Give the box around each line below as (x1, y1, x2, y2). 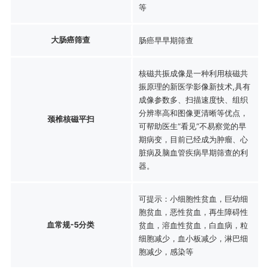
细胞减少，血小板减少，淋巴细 (138, 233, 248, 243)
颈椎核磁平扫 (47, 113, 94, 124)
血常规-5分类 (47, 219, 95, 229)
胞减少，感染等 (138, 246, 193, 256)
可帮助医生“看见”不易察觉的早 (138, 121, 246, 131)
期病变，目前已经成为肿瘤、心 (138, 134, 248, 144)
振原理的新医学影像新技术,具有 (138, 81, 250, 91)
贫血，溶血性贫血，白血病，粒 (138, 220, 248, 230)
